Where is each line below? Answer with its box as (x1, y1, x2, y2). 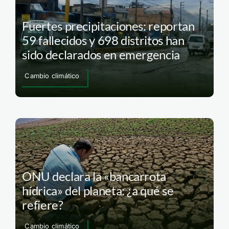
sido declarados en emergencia (22, 47, 180, 62)
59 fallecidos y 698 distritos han (22, 33, 185, 48)
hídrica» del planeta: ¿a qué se (22, 182, 174, 198)
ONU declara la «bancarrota (22, 168, 167, 184)
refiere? (22, 197, 63, 212)
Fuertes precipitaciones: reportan (22, 18, 195, 34)
